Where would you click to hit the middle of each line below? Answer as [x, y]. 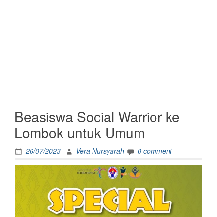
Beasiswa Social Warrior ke [97, 116]
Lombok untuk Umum [80, 132]
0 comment [155, 151]
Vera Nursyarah [100, 151]
